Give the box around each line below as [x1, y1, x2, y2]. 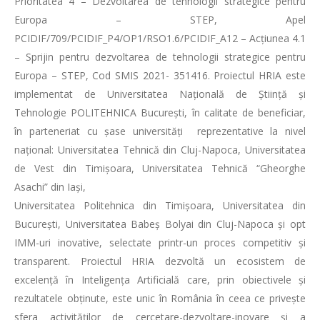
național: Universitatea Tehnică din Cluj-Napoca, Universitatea [14, 143, 306, 156]
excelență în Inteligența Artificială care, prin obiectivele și [14, 273, 306, 286]
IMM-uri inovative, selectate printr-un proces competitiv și [14, 236, 306, 249]
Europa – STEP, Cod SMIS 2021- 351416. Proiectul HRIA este [14, 69, 306, 82]
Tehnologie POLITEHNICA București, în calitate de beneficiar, [14, 106, 306, 119]
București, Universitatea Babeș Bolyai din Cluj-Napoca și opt [14, 217, 306, 231]
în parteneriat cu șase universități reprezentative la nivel [14, 124, 306, 138]
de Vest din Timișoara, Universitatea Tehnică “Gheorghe [14, 161, 306, 175]
